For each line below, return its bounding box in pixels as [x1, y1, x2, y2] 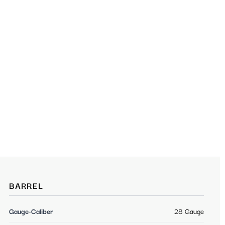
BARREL [9, 182, 43, 192]
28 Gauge [174, 208, 204, 216]
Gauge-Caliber [9, 208, 53, 216]
